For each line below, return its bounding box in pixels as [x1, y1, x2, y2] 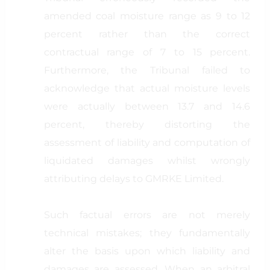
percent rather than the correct [43, 28, 251, 40]
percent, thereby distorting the [43, 119, 251, 130]
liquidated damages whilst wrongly [43, 155, 251, 166]
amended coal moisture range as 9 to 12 [43, 10, 251, 22]
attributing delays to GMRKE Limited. [43, 173, 224, 184]
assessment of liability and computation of [43, 137, 251, 148]
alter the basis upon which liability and [43, 245, 251, 257]
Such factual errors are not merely [43, 209, 251, 221]
